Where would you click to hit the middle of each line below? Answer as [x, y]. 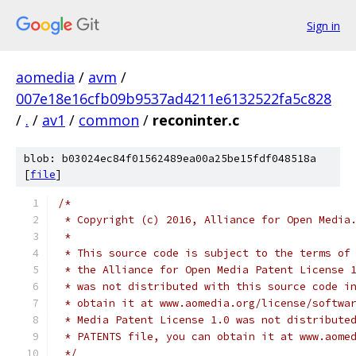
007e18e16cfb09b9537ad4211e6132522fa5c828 [174, 99]
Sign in [323, 25]
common [109, 120]
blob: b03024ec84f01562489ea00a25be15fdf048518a [170, 159]
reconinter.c [196, 120]
